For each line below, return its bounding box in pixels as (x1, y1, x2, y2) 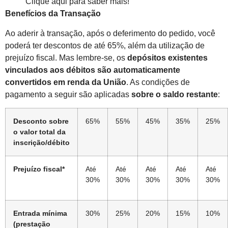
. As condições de (126, 77, 190, 87)
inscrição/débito (13, 138, 70, 147)
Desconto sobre (13, 117, 69, 125)
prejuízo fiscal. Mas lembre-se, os (5, 53, 127, 62)
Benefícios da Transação (5, 9, 101, 18)
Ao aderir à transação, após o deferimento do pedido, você (5, 28, 215, 38)
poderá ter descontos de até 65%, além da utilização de (5, 41, 205, 50)
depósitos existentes (127, 53, 208, 62)
